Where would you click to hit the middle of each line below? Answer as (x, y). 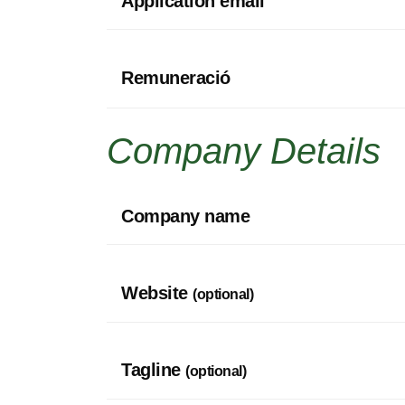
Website (157, 292)
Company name (185, 216)
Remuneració (176, 78)
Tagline (153, 370)
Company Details (244, 151)
